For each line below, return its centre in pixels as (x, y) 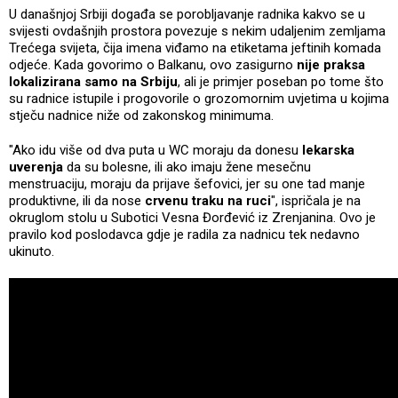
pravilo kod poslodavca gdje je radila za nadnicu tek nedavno (184, 234)
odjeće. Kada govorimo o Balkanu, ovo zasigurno (153, 64)
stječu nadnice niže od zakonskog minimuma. (141, 115)
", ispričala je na (316, 200)
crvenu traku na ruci (208, 200)
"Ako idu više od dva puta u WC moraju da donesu (155, 150)
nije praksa (331, 64)
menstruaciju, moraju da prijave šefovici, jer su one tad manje (187, 183)
